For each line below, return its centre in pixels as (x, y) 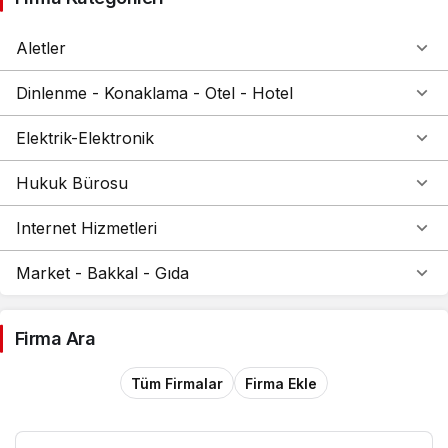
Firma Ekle (281, 383)
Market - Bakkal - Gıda (102, 273)
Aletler (41, 48)
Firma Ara (55, 338)
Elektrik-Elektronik (85, 138)
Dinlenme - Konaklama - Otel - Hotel (154, 93)
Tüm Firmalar (177, 383)
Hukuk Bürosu (72, 183)
